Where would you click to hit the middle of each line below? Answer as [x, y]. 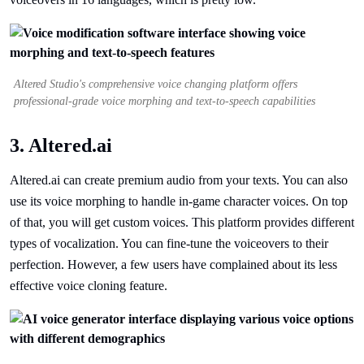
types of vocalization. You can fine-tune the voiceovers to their [169, 243]
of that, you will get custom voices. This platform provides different [182, 222]
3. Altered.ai [61, 145]
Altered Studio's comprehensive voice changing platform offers [156, 84]
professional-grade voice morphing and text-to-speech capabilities [165, 101]
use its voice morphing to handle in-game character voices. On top [179, 201]
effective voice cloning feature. [89, 286]
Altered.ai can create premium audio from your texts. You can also [179, 180]
